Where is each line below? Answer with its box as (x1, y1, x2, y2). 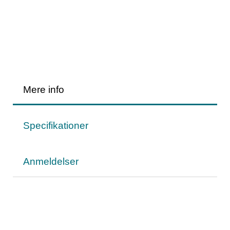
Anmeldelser (23, 156, 79, 167)
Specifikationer (23, 120, 88, 131)
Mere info (23, 84, 64, 95)
